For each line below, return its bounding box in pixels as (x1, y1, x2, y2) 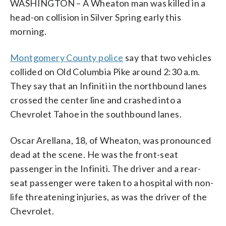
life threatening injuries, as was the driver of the (10, 191, 207, 202)
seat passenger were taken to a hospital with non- (10, 177, 214, 188)
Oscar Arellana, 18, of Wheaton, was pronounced (10, 134, 211, 146)
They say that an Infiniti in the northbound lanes (10, 80, 207, 91)
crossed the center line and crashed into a (10, 94, 182, 105)
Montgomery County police (10, 51, 124, 63)
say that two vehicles (123, 51, 212, 63)
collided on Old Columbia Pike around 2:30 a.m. (10, 66, 200, 77)
